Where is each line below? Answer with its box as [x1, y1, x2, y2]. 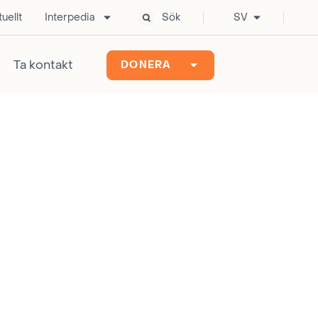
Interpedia [45, 11, 95, 24]
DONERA [121, 58, 172, 72]
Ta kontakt [13, 57, 73, 73]
